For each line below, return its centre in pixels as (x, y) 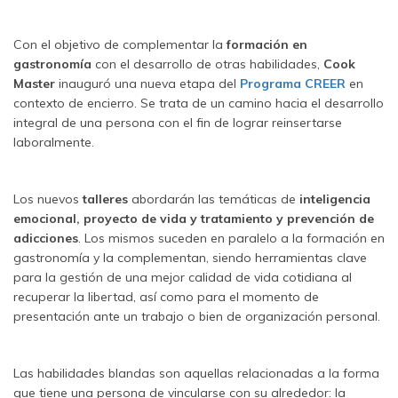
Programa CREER (293, 83)
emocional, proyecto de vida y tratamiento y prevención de (194, 218)
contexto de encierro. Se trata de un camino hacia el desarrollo (199, 103)
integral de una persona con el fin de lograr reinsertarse (178, 122)
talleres (107, 199)
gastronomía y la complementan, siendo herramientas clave (190, 257)
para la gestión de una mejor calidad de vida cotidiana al (183, 277)
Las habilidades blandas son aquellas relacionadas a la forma (196, 373)
